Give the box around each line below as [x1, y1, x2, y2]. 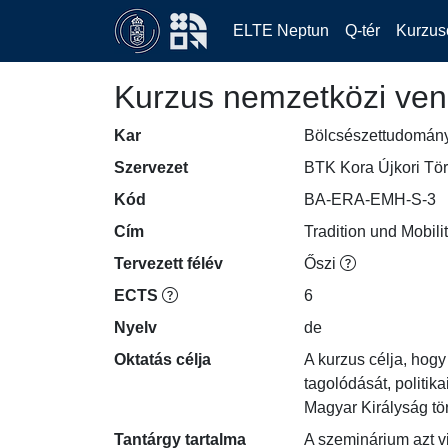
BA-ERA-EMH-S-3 [304, 191, 436, 208]
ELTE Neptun [233, 22, 329, 39]
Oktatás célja [114, 351, 211, 368]
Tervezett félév [114, 255, 223, 272]
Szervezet [114, 159, 188, 176]
